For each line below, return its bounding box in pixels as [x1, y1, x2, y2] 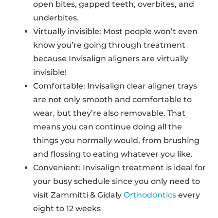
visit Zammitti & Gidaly [33, 190, 124, 200]
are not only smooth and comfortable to [33, 95, 192, 104]
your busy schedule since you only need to [33, 177, 200, 186]
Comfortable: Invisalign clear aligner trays [33, 81, 197, 91]
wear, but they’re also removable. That [33, 109, 185, 118]
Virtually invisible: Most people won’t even [33, 27, 198, 36]
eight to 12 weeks [33, 204, 101, 213]
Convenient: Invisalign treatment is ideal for [33, 163, 206, 172]
